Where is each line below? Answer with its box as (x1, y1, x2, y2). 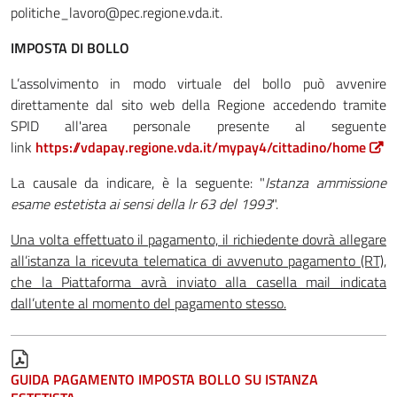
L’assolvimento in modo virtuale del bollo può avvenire (11, 72, 386, 94)
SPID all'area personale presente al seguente (11, 114, 386, 136)
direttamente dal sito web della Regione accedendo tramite (11, 93, 386, 115)
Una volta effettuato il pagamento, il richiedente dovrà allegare (11, 228, 386, 250)
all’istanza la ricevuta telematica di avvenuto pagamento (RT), (11, 249, 386, 271)
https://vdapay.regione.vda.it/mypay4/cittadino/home (35, 136, 366, 158)
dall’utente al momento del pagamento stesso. (11, 292, 286, 314)
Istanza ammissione (265, 171, 386, 193)
